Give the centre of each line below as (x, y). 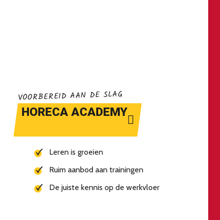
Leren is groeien (76, 152)
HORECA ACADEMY (74, 112)
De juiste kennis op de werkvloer (104, 188)
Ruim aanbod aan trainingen (96, 170)
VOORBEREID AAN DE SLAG (70, 96)
